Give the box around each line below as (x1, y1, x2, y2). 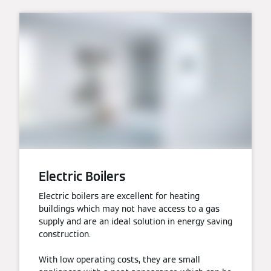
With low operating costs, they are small (39, 254, 200, 266)
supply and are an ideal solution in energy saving (39, 216, 232, 227)
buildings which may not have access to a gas (39, 203, 220, 215)
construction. (39, 229, 91, 240)
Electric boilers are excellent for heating (39, 191, 200, 202)
